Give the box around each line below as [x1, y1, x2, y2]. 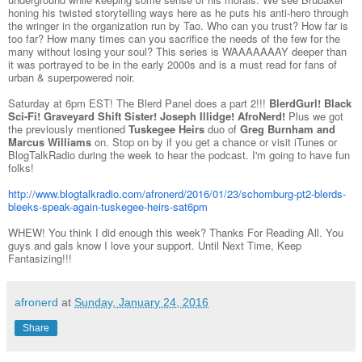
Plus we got [288, 108, 343, 124]
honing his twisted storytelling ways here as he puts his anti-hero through [8, 5, 348, 21]
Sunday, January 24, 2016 [74, 296, 208, 309]
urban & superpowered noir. [8, 69, 135, 86]
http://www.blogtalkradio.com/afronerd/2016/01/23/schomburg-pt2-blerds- [8, 186, 346, 202]
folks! [8, 160, 34, 176]
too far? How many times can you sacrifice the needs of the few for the [8, 31, 340, 47]
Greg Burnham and [240, 121, 335, 137]
